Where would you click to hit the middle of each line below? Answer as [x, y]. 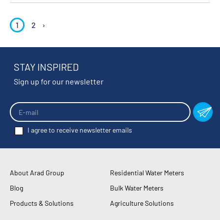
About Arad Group [37, 173]
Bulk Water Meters [137, 188]
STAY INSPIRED [46, 67]
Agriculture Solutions [142, 203]
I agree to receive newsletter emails [80, 130]
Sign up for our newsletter [59, 81]
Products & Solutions [42, 203]
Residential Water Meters [147, 173]
